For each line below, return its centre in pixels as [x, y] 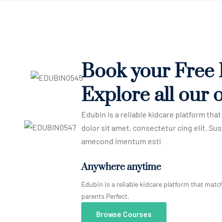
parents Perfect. [105, 196]
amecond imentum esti [121, 141]
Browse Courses [124, 214]
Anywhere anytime [121, 167]
